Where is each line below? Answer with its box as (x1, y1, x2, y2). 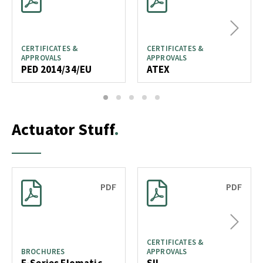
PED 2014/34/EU (21, 63, 92, 76)
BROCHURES (21, 247, 65, 257)
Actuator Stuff (12, 119, 114, 140)
